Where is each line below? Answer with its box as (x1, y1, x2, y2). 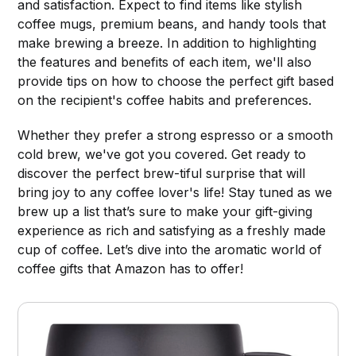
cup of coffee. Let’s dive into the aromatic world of (17, 241, 323, 257)
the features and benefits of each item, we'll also (17, 53, 312, 70)
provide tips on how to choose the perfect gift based (17, 72, 335, 89)
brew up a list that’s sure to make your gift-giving (17, 203, 313, 219)
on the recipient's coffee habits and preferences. (17, 91, 312, 108)
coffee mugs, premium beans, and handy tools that (17, 15, 327, 32)
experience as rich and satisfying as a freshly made (17, 222, 327, 238)
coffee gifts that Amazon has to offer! (17, 260, 244, 277)
